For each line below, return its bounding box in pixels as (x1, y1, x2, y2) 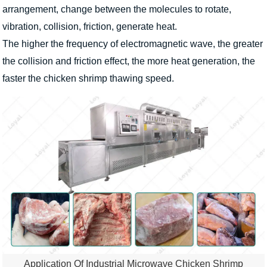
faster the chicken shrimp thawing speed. (2, 73, 174, 84)
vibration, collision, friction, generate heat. (2, 21, 179, 32)
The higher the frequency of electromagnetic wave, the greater (2, 39, 263, 49)
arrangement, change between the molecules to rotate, (2, 4, 231, 15)
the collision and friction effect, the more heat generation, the (2, 56, 255, 67)
